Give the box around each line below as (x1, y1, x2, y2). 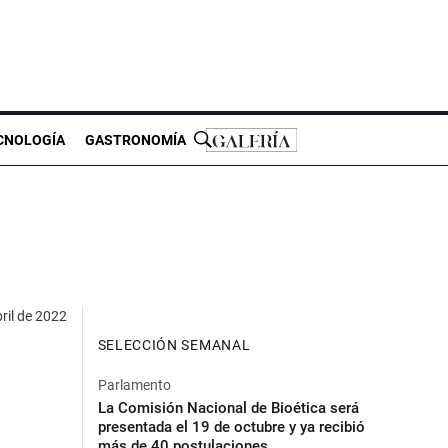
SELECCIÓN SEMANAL (97, 336, 251, 353)
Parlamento (97, 376, 171, 393)
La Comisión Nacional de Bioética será (97, 398, 359, 417)
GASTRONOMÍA (85, 131, 186, 148)
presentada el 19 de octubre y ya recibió (97, 417, 365, 436)
